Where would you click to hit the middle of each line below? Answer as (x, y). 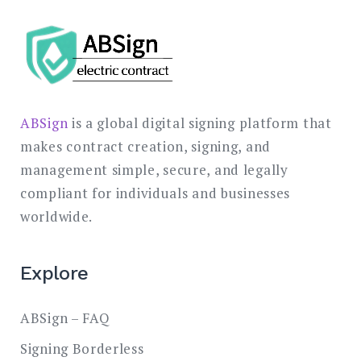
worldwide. (56, 217)
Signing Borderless (82, 348)
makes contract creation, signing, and (145, 147)
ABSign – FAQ (65, 318)
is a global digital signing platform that (200, 123)
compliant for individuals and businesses (156, 193)
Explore (54, 274)
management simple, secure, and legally (154, 170)
